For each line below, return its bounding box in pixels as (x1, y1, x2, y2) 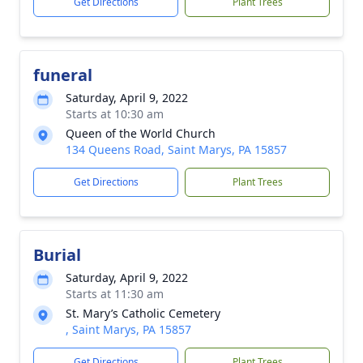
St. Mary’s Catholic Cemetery (66, 305, 220, 321)
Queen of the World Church (66, 126, 216, 141)
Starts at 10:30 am (66, 106, 164, 122)
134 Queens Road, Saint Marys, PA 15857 (66, 142, 287, 157)
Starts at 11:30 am (66, 286, 164, 301)
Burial (33, 244, 81, 266)
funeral (33, 64, 92, 86)
